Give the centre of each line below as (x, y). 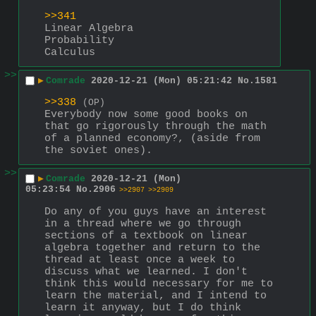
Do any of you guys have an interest (156, 212)
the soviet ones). (98, 150)
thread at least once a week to (140, 260)
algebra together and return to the (152, 248)
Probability (79, 40)
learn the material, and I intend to (156, 296)
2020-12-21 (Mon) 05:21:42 (162, 81)
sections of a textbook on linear (146, 236)
